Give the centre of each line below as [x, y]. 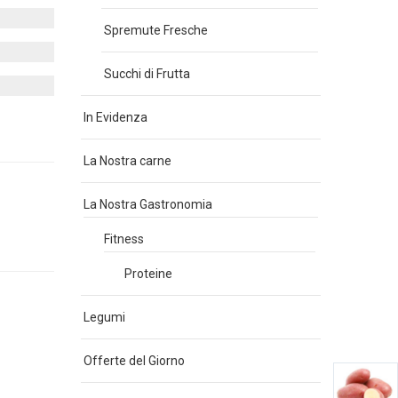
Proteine [148, 274]
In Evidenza [115, 117]
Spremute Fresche [156, 30]
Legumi [104, 317]
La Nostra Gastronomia [148, 204]
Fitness [124, 239]
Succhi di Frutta [147, 74]
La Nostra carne [127, 161]
